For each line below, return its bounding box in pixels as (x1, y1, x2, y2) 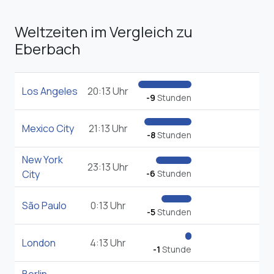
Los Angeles (22, 84, 78, 98)
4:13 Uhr (90, 236, 126, 250)
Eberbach (15, 39, 80, 59)
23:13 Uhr (87, 160, 128, 174)
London (22, 236, 56, 250)
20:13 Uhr (87, 84, 128, 98)
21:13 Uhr (88, 122, 128, 136)
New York (22, 153, 63, 167)
